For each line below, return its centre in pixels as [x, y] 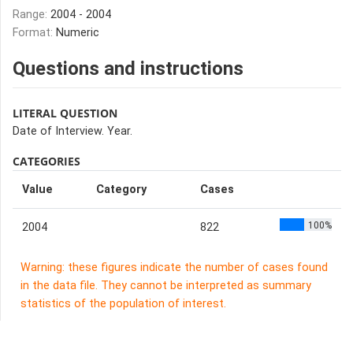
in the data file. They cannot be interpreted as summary [166, 286]
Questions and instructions [128, 69]
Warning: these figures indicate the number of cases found [174, 268]
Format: [34, 33]
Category [121, 190]
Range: [32, 15]
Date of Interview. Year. [72, 131]
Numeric [78, 33]
